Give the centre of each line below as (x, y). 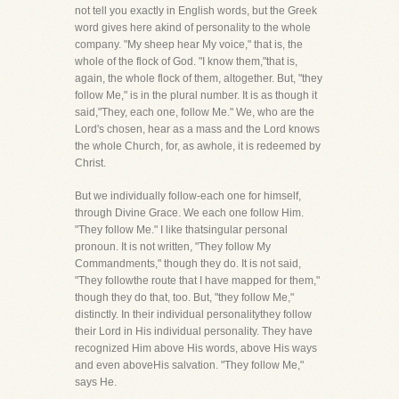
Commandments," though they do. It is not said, (188, 264)
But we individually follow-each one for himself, (188, 196)
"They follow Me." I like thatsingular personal (181, 230)
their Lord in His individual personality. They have (194, 331)
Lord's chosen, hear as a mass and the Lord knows (197, 129)
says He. (96, 382)
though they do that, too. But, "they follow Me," (184, 297)
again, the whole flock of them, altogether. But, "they (199, 78)
